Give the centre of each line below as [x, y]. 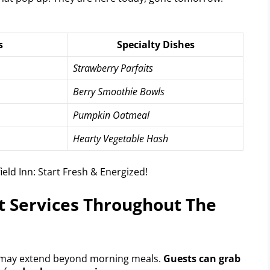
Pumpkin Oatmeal [111, 115]
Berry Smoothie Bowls [119, 91]
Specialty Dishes [155, 44]
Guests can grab [202, 258]
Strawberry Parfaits [113, 68]
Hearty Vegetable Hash [121, 138]
